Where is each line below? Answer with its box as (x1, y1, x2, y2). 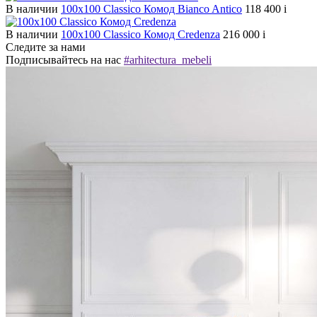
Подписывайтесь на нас (6, 54, 124, 67)
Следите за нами (6, 41, 86, 54)
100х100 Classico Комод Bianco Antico (61, 3, 242, 16)
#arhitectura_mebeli (124, 54, 212, 67)
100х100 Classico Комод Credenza (61, 28, 220, 41)
